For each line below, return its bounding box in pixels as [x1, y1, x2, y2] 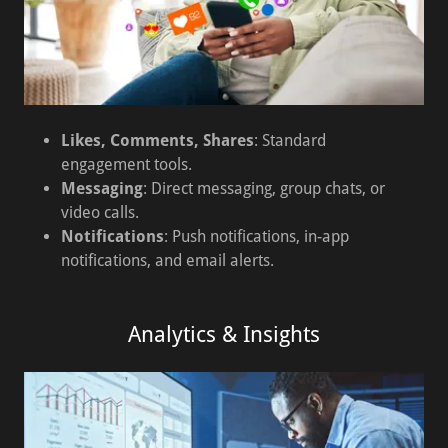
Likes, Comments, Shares [60, 131, 254, 150]
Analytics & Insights [128, 322, 320, 347]
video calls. [60, 203, 139, 222]
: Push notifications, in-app [163, 227, 349, 246]
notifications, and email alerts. [60, 251, 274, 270]
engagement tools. [60, 155, 192, 174]
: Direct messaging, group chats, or [142, 179, 385, 198]
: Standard [253, 131, 326, 150]
